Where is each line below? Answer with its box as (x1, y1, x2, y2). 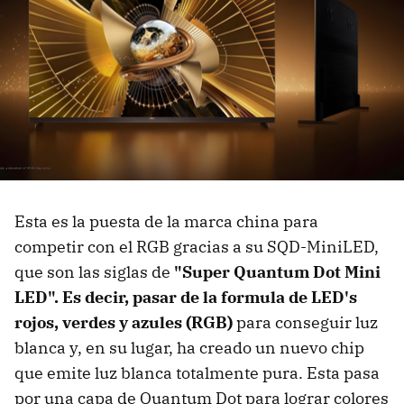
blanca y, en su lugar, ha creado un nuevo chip (14, 337, 364, 359)
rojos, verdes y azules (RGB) (14, 312, 233, 334)
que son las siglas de (14, 262, 174, 283)
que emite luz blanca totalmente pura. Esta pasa (14, 363, 380, 384)
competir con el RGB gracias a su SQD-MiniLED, (14, 236, 379, 258)
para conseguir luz (233, 312, 378, 334)
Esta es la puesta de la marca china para (14, 211, 318, 233)
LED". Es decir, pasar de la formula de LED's (14, 287, 357, 308)
